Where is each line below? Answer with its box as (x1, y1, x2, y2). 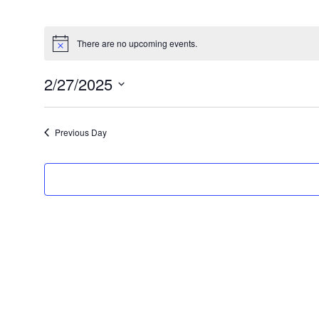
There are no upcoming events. (76, 36, 197, 49)
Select (43, 95, 70, 108)
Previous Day (54, 126, 107, 139)
